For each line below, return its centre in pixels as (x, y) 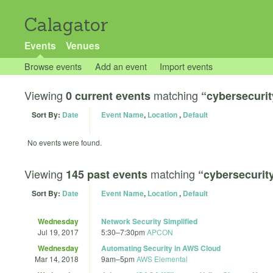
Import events (186, 66)
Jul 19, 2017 (58, 232)
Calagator (66, 25)
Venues (83, 45)
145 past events (107, 174)
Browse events (53, 66)
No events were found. (65, 142)
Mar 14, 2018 (57, 258)
